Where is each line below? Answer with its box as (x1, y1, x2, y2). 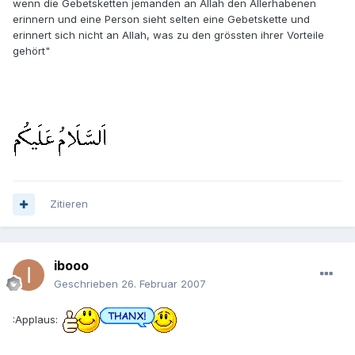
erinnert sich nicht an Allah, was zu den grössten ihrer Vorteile (13, 29, 324, 42)
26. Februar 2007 (121, 277, 206, 291)
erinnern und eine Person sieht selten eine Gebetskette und (13, 13, 310, 26)
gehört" (13, 44, 50, 58)
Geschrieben (54, 277, 121, 291)
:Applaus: (13, 312, 61, 326)
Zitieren (50, 197, 88, 211)
